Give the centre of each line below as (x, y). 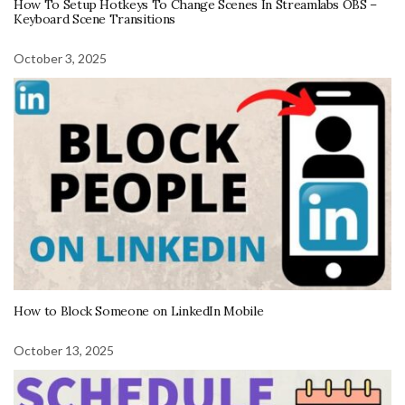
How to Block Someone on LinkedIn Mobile (139, 311)
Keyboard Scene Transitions (94, 19)
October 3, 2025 (60, 58)
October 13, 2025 (64, 351)
